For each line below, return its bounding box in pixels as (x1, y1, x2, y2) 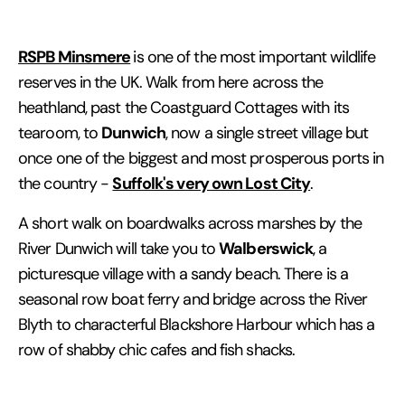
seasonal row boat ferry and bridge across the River (18, 288, 368, 309)
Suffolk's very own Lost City (112, 172, 311, 193)
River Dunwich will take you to (18, 238, 220, 259)
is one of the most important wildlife (133, 46, 376, 67)
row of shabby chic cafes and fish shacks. (18, 339, 296, 360)
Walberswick (219, 237, 314, 259)
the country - (18, 173, 113, 193)
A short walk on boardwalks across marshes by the (18, 212, 362, 233)
